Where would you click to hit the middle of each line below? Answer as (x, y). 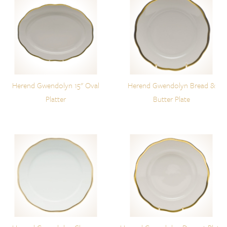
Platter (55, 99)
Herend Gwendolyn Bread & (171, 85)
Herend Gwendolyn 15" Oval (55, 85)
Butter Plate (171, 99)
